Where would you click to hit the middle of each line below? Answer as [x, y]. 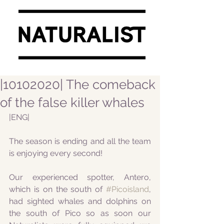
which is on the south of [57, 189]
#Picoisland [127, 189]
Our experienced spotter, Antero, [80, 177]
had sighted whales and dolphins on [80, 201]
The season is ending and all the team [80, 141]
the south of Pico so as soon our [80, 213]
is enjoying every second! [56, 153]
